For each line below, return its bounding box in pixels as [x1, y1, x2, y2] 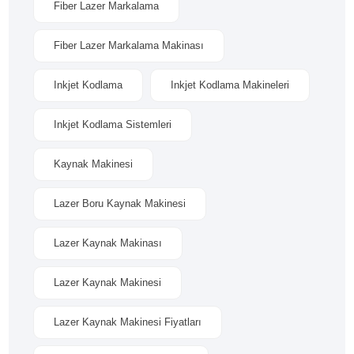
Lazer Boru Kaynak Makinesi [54, 198, 186, 209]
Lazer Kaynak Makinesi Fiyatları [54, 316, 202, 328]
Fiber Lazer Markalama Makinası [54, 40, 205, 51]
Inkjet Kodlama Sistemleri [54, 119, 172, 130]
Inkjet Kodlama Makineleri [171, 79, 290, 91]
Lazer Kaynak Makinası [54, 237, 163, 249]
